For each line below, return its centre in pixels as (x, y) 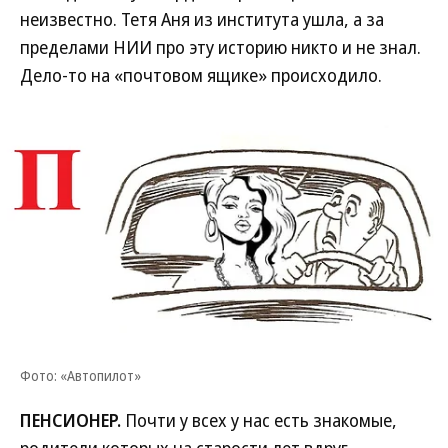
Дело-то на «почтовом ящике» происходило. (201, 75)
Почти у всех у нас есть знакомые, (259, 420)
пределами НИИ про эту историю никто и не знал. (220, 47)
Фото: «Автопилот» (80, 375)
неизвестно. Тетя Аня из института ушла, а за (202, 19)
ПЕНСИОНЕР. (70, 420)
